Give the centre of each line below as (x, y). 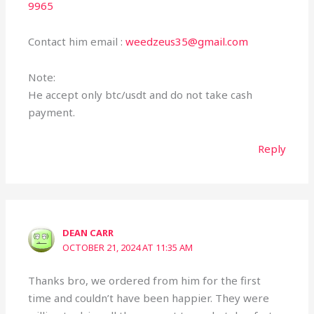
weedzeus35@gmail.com (187, 42)
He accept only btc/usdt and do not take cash (141, 95)
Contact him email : (77, 42)
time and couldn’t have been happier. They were (149, 298)
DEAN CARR (88, 233)
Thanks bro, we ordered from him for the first (145, 280)
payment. (52, 112)
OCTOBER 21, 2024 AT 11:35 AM (128, 248)
